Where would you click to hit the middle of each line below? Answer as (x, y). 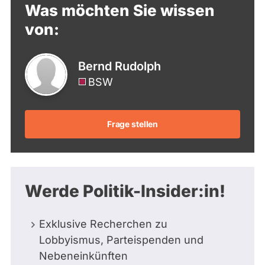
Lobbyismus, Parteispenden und (121, 240)
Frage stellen (132, 124)
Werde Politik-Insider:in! (125, 191)
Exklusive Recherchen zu (103, 224)
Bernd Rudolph (119, 66)
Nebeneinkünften (83, 256)
